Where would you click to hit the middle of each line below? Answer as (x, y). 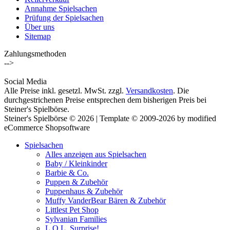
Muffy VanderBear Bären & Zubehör (106, 200)
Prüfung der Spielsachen (64, 17)
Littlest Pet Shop (72, 209)
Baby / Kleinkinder (76, 163)
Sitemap (38, 36)
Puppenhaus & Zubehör (84, 191)
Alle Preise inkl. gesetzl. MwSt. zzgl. (65, 90)
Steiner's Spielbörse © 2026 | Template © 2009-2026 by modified (110, 118)
